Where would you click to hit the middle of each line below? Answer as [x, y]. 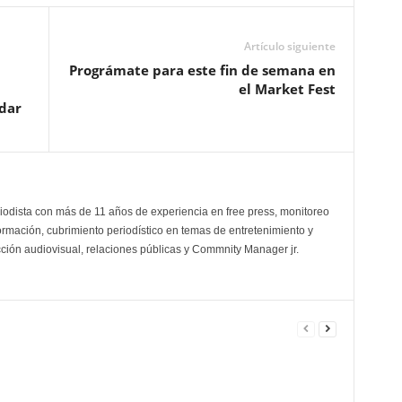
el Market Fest [287, 89]
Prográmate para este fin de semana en [202, 70]
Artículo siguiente [289, 47]
